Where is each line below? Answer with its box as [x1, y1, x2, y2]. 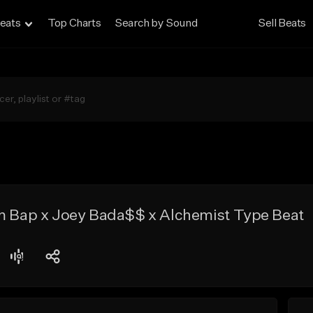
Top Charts [48, 18, 101, 29]
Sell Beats [258, 18, 307, 29]
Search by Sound [115, 18, 198, 29]
